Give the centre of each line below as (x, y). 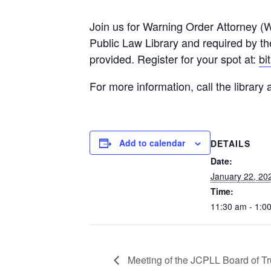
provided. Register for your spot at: (174, 59)
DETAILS (230, 143)
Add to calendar (152, 143)
